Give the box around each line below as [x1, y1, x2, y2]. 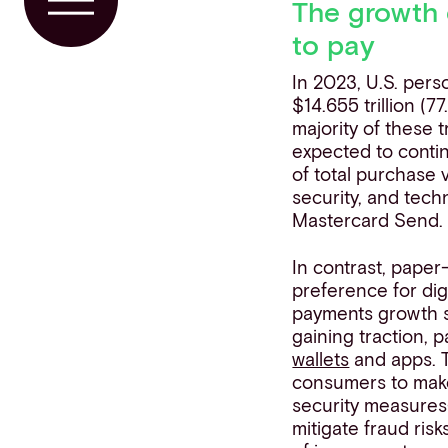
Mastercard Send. [292, 208, 444, 232]
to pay [292, 26, 376, 61]
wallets [292, 346, 350, 370]
